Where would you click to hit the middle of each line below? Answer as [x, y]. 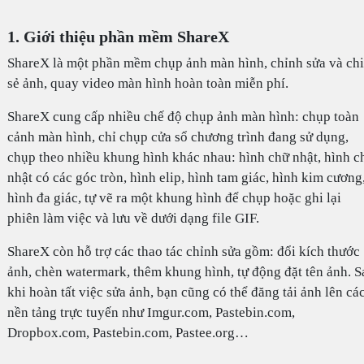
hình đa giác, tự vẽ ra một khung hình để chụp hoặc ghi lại [174, 198]
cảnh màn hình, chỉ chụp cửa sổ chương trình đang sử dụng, [178, 137]
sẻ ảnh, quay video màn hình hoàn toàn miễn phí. [147, 84]
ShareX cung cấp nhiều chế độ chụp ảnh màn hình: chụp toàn [183, 117]
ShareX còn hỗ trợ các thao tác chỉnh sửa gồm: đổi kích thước [183, 252]
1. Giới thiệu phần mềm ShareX [118, 37]
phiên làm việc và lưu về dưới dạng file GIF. [133, 219]
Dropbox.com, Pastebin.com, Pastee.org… [128, 333]
